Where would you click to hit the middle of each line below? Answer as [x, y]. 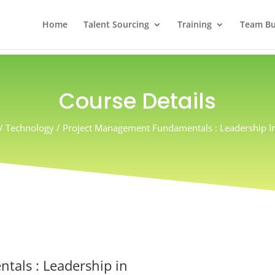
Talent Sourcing [116, 24]
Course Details [137, 101]
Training [194, 24]
